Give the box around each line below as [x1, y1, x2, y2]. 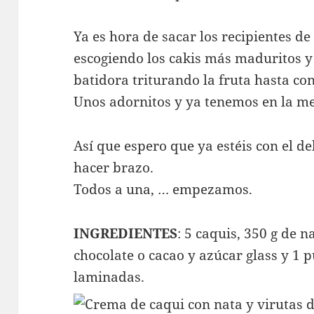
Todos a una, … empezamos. [74, 180, 253, 199]
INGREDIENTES [74, 224, 178, 243]
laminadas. [74, 268, 145, 287]
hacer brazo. [74, 158, 154, 177]
